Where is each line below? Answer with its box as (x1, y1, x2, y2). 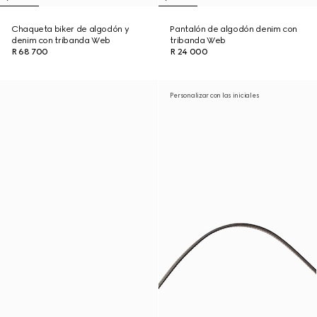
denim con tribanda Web (11, 35, 111, 45)
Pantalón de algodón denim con (170, 24, 297, 34)
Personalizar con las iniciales (170, 91, 260, 99)
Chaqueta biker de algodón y (11, 24, 129, 34)
